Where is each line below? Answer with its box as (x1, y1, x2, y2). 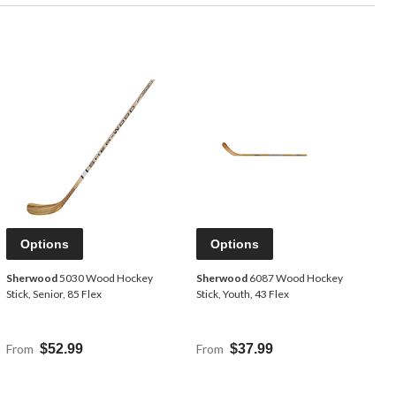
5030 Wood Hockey (57, 271, 153, 286)
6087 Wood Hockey (247, 271, 343, 286)
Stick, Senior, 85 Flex (6, 287, 102, 301)
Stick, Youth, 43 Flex (196, 287, 289, 301)
